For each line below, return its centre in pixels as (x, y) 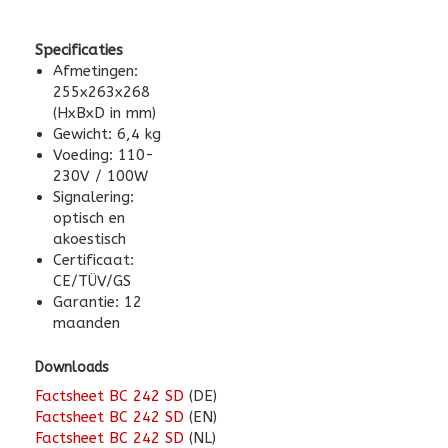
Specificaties (79, 50)
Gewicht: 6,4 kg (107, 134)
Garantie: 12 (97, 302)
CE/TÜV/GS (92, 281)
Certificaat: (93, 260)
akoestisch (89, 239)
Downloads (72, 367)
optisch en (89, 218)
